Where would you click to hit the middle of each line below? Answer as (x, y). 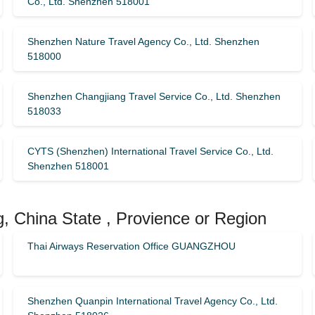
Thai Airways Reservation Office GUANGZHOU (131, 246)
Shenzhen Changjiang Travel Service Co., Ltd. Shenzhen (154, 96)
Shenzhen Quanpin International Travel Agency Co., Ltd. (152, 301)
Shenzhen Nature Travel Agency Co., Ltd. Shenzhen (143, 41)
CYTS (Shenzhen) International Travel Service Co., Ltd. (150, 151)
